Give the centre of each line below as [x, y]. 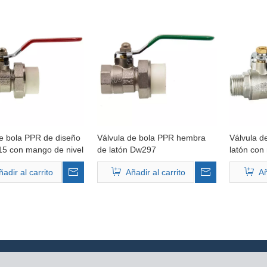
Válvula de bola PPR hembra [151, 138]
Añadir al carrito [156, 172]
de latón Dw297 [126, 150]
